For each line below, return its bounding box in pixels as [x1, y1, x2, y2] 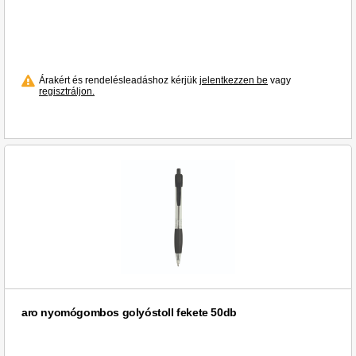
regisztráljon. [39, 86, 95, 98]
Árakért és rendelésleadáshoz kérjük [39, 75, 199, 87]
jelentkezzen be [199, 75, 268, 87]
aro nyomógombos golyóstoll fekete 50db [21, 306, 237, 319]
